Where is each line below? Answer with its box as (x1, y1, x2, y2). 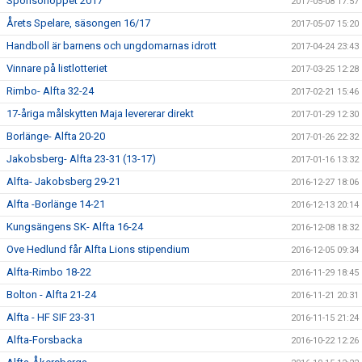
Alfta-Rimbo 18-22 (6, 266, 91, 279)
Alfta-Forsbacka (6, 334, 82, 347)
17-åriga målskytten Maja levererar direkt (6, 107, 194, 120)
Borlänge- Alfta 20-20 (6, 130, 105, 143)
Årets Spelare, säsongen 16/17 (6, 17, 150, 30)
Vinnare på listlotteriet (6, 62, 107, 75)
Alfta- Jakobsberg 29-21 (6, 175, 120, 188)
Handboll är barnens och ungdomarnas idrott (6, 40, 217, 53)
